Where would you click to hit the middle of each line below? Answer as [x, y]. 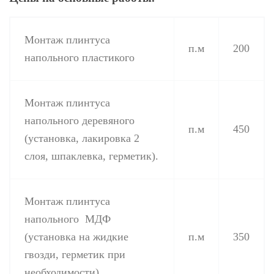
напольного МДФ [67, 219]
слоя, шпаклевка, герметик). [91, 156]
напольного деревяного [79, 121]
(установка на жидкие [76, 237]
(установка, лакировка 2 [82, 139]
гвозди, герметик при [75, 255]
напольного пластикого [79, 58]
